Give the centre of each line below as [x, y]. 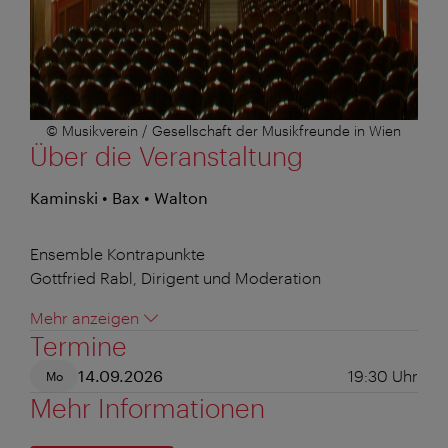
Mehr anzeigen [84, 317]
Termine [78, 345]
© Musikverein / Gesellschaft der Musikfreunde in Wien [224, 130]
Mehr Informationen [147, 407]
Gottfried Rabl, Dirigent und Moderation [175, 277]
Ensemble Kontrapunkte [117, 253]
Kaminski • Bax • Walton [119, 197]
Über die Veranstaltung [166, 155]
